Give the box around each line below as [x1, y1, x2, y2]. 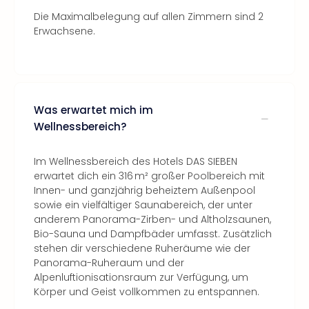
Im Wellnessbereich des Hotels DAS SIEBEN [34, 154, 237, 168]
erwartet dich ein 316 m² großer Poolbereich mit [34, 169, 265, 183]
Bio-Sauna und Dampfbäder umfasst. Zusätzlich [34, 227, 272, 241]
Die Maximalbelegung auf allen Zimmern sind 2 [34, 10, 263, 23]
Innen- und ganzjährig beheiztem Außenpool [34, 183, 255, 197]
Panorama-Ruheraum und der [34, 256, 184, 270]
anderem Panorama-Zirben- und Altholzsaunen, [34, 212, 271, 226]
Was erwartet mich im [34, 103, 153, 117]
